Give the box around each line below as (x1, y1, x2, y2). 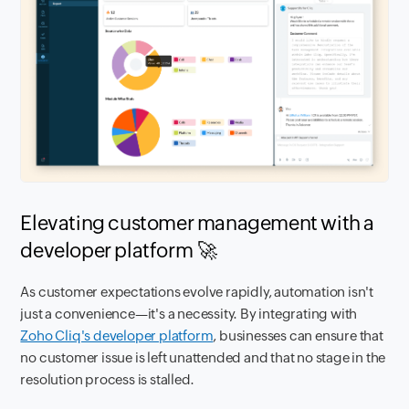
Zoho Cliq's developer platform (20, 327, 214, 343)
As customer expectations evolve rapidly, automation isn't (20, 283, 374, 299)
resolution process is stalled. (20, 371, 200, 387)
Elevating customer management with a (20, 211, 375, 235)
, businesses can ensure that (213, 327, 383, 343)
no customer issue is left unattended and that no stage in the (20, 349, 386, 365)
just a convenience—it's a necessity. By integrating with (20, 305, 358, 321)
